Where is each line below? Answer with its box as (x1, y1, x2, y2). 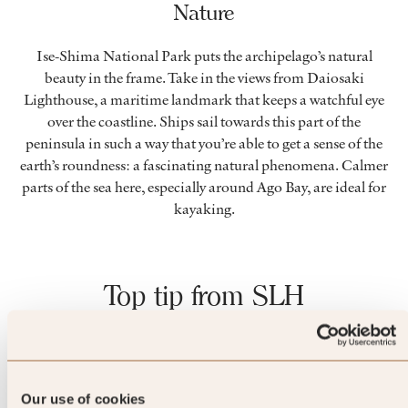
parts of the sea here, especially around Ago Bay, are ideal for (22, 177, 386, 198)
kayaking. (173, 199, 235, 219)
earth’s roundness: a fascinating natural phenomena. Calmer (20, 155, 388, 176)
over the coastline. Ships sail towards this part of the (47, 111, 361, 132)
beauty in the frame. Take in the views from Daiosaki (44, 67, 364, 88)
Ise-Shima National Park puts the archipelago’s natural (36, 46, 372, 66)
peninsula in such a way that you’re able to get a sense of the (25, 133, 382, 154)
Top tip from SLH (104, 279, 304, 313)
